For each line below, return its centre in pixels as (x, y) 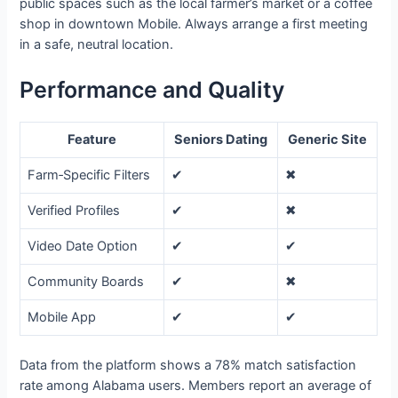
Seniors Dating (221, 139)
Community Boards (86, 281)
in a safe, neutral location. (97, 45)
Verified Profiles (74, 210)
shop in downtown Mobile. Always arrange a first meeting (194, 24)
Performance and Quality (152, 89)
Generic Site (328, 139)
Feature (92, 139)
